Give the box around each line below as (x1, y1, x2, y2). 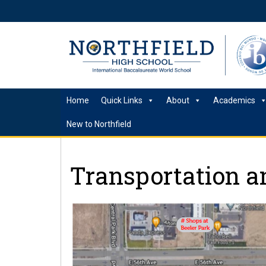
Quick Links (101, 96, 142, 105)
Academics (213, 96, 255, 105)
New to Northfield (66, 119, 131, 129)
